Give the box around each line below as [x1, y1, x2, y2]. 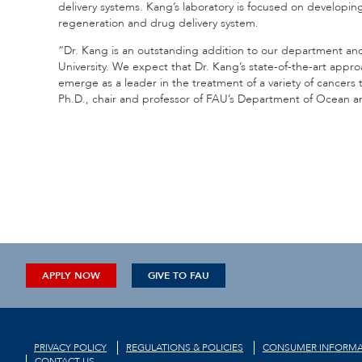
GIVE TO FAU [148, 269, 209, 282]
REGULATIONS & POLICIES [126, 340, 243, 354]
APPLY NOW [42, 269, 100, 282]
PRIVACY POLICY [34, 340, 107, 354]
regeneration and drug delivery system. [58, 15, 259, 31]
